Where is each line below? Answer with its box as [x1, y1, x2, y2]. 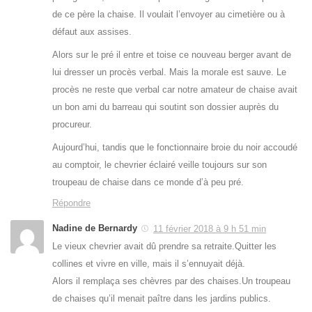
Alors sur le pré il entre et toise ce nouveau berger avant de [52, 49, 291, 60]
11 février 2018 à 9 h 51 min [153, 223, 266, 234]
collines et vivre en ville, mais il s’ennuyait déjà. [52, 258, 245, 269]
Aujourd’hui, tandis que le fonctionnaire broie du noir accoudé [52, 141, 297, 153]
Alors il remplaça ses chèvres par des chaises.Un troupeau [52, 275, 290, 286]
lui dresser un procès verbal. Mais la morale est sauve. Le [52, 66, 286, 77]
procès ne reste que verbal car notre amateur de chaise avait [52, 84, 297, 95]
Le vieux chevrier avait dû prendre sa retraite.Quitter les [52, 240, 276, 251]
